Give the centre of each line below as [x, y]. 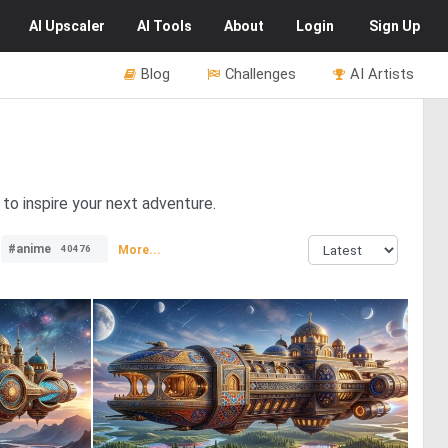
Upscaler [75, 26]
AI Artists [382, 74]
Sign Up [394, 26]
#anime [29, 249]
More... [139, 249]
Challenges [260, 74]
